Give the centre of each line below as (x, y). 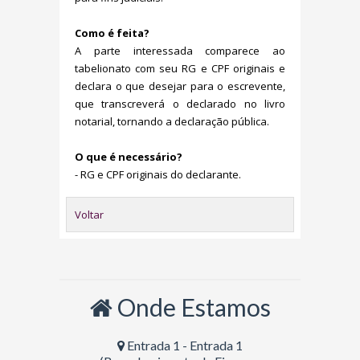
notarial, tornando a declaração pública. (172, 121)
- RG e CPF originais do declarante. (158, 174)
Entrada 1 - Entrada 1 (184, 345)
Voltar (89, 215)
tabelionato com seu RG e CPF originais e (180, 68)
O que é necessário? (129, 157)
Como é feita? (112, 33)
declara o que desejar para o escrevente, (180, 86)
